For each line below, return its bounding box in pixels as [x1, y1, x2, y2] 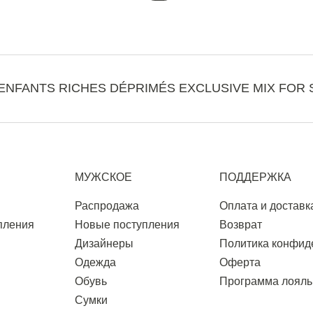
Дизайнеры [74, 238, 133, 249]
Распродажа [74, 200, 139, 212]
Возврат [219, 219, 262, 231]
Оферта [219, 256, 261, 268]
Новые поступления [74, 219, 180, 231]
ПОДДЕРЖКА [219, 171, 291, 183]
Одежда [74, 256, 116, 268]
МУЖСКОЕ [74, 171, 132, 183]
